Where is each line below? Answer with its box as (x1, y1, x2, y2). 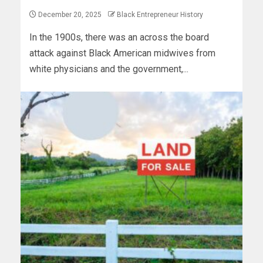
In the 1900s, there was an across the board (29, 32, 209, 43)
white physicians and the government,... (29, 63, 188, 75)
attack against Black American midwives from (29, 48, 215, 59)
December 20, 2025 (36, 11, 103, 19)
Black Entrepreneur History (117, 11, 203, 19)
